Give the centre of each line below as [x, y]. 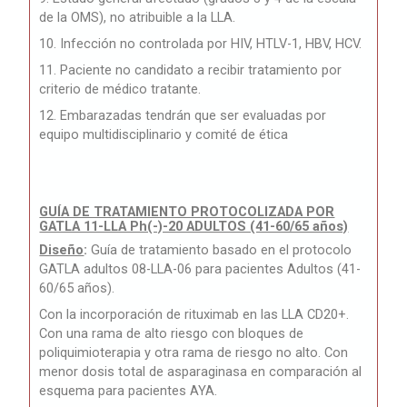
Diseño [62, 250]
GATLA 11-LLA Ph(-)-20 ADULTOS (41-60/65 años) [194, 227]
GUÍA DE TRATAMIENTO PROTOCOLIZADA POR [187, 212]
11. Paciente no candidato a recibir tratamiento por [191, 70]
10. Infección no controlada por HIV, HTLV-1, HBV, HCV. [201, 44]
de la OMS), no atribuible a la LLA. [138, 18]
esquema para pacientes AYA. [129, 391]
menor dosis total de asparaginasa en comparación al [201, 372]
